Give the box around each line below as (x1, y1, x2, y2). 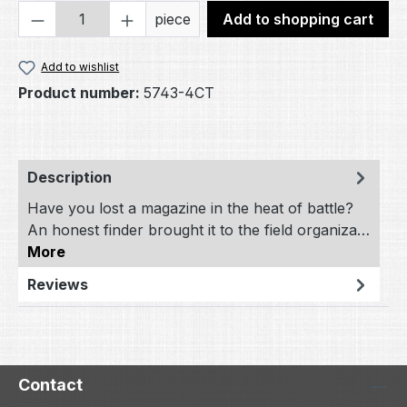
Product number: (18, 84, 144, 103)
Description (27, 168, 112, 187)
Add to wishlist (41, 60, 120, 74)
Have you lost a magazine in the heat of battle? (27, 199, 353, 218)
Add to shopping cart (223, 10, 373, 28)
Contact (18, 375, 83, 395)
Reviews (27, 275, 88, 294)
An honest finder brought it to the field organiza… (27, 221, 370, 240)
